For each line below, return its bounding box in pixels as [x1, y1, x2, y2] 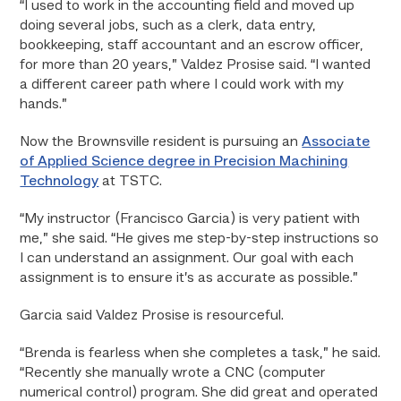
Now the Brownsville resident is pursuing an [20, 135, 303, 149]
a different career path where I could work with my [20, 78, 345, 92]
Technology [20, 175, 99, 189]
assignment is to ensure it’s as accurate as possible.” [20, 271, 359, 286]
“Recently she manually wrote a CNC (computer [20, 366, 327, 380]
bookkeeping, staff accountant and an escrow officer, [20, 38, 364, 53]
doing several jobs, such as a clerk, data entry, [20, 19, 317, 33]
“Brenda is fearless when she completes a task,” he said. [20, 346, 381, 361]
